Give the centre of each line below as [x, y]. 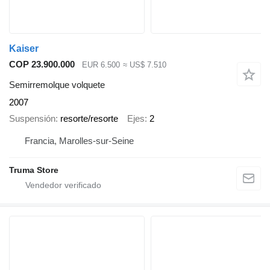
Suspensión [32, 118]
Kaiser [24, 48]
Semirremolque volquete [57, 85]
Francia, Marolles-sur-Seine [79, 141]
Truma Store [34, 170]
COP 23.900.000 [42, 64]
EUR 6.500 [101, 64]
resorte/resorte [89, 118]
